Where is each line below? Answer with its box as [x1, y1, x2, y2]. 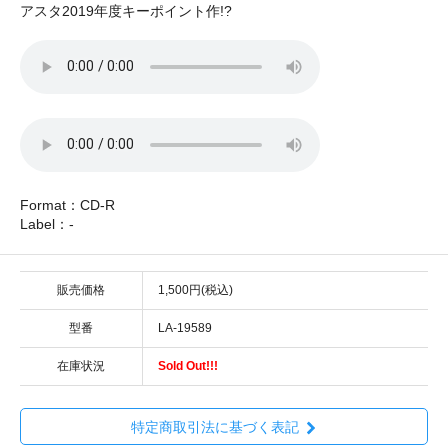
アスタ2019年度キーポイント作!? [20, 2, 232, 19]
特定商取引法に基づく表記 [130, 419, 299, 436]
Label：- [20, 215, 74, 232]
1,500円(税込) [158, 282, 233, 297]
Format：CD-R [20, 196, 115, 213]
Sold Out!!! [158, 358, 218, 373]
